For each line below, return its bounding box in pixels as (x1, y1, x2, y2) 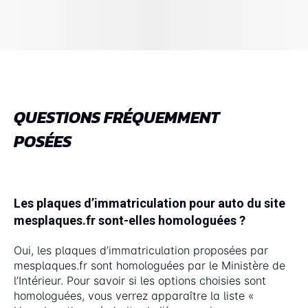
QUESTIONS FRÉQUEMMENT (14, 104, 219, 129)
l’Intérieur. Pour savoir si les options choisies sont (14, 273, 266, 287)
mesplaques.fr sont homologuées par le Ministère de (14, 258, 285, 272)
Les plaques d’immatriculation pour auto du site (14, 195, 285, 210)
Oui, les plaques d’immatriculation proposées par (14, 243, 268, 257)
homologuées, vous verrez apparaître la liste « (14, 288, 254, 302)
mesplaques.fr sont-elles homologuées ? (14, 212, 245, 228)
